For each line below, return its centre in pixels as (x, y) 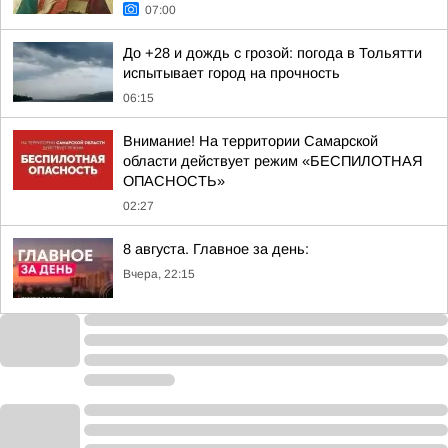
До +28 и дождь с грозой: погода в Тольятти (272, 53)
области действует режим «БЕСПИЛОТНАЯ (273, 161)
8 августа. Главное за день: (216, 249)
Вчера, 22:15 (159, 274)
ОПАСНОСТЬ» (174, 181)
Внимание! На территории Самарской (250, 141)
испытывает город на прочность (231, 73)
